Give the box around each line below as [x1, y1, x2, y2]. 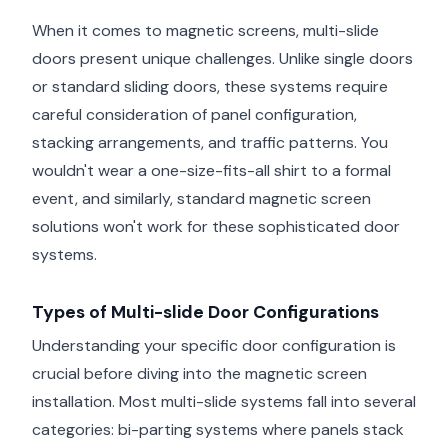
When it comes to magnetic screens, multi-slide [32, 19, 379, 41]
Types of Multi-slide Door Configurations [32, 300, 379, 323]
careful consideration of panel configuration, [32, 103, 357, 125]
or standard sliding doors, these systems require [32, 75, 388, 97]
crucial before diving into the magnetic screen [32, 363, 367, 385]
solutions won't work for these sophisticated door [32, 215, 400, 237]
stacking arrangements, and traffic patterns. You [32, 131, 388, 153]
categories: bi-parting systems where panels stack [32, 419, 404, 441]
